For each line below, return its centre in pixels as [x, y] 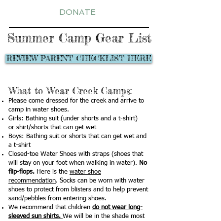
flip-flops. [21, 172]
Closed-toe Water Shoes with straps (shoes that [76, 154]
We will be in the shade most [104, 216]
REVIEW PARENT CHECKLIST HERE [79, 58]
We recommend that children [50, 207]
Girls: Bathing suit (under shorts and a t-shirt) [73, 119]
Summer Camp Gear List [79, 38]
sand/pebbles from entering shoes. [57, 199]
